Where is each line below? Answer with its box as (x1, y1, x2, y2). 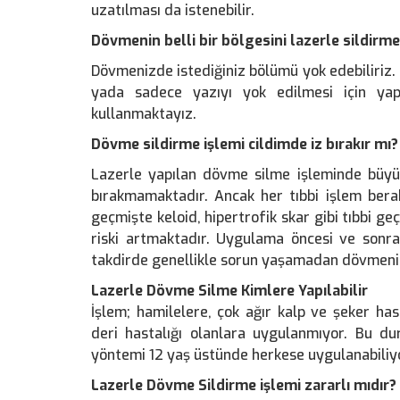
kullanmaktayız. (91, 104, 196, 123)
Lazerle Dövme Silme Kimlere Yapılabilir (91, 281, 368, 300)
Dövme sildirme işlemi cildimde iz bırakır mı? (91, 135, 398, 154)
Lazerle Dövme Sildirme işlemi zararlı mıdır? (91, 376, 396, 395)
